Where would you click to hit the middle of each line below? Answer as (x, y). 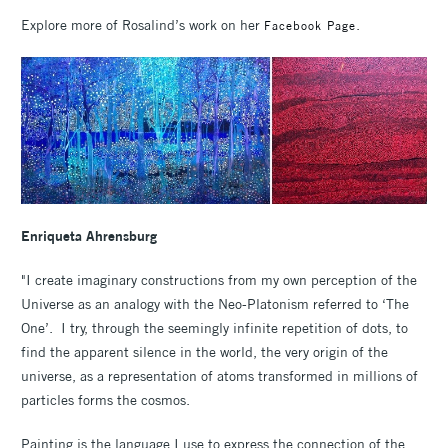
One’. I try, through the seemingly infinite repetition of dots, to (214, 328)
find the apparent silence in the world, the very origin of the (204, 352)
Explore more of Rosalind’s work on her (142, 24)
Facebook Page (310, 25)
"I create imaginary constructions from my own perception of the (219, 280)
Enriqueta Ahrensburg (89, 236)
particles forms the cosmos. (105, 400)
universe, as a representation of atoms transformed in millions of (219, 376)
